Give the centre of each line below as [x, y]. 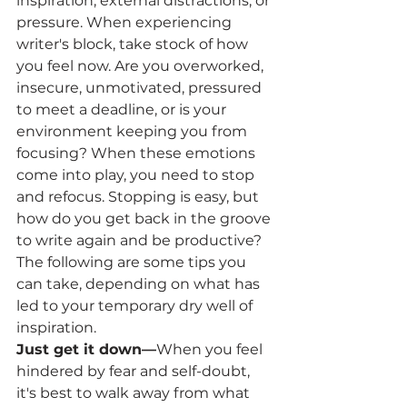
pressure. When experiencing [126, 22]
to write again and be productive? [139, 240]
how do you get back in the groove [145, 218]
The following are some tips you [133, 262]
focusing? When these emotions [138, 153]
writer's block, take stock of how [134, 44]
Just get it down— [86, 349]
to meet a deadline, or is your [123, 109]
